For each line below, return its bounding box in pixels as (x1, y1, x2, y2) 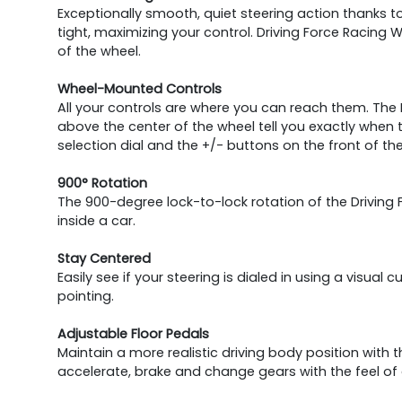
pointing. (57, 287, 114, 306)
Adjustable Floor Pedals (57, 325, 209, 344)
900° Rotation (57, 174, 147, 193)
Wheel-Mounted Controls (57, 80, 222, 99)
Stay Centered (57, 249, 151, 268)
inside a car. (57, 212, 135, 231)
